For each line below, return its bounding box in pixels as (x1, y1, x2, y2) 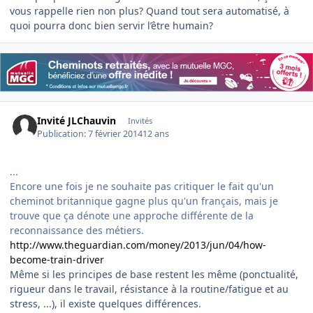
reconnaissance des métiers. (10, 223, 144, 237)
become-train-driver (10, 252, 104, 266)
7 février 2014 (88, 127, 143, 140)
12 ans (143, 127, 170, 140)
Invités (127, 115, 152, 126)
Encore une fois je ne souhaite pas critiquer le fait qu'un (10, 179, 274, 193)
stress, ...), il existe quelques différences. (10, 296, 201, 310)
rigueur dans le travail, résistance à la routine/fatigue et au (10, 282, 289, 296)
